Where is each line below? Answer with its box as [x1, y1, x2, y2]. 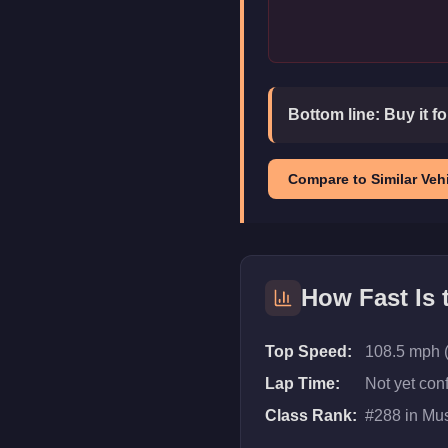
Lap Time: [265, 375, 340, 392]
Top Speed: [265, 343, 352, 360]
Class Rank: [265, 407, 357, 424]
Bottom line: [288, 106, 384, 123]
